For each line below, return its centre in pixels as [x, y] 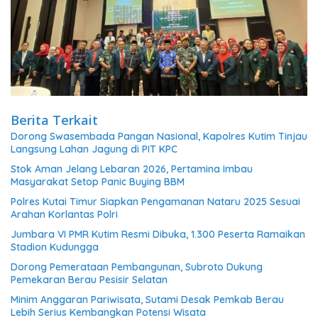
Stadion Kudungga [55, 247]
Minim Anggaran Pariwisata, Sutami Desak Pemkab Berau [147, 299]
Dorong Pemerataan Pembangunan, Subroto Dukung [137, 267]
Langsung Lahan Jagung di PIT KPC [94, 149]
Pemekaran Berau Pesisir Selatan [89, 279]
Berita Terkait [54, 120]
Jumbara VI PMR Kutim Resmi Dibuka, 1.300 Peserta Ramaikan [158, 234]
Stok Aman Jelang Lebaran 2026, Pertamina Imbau [132, 169]
